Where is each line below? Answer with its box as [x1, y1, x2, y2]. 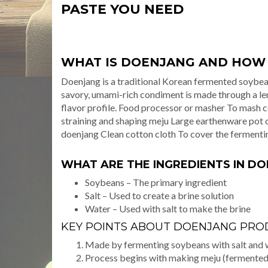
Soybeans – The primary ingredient [85, 176, 227, 188]
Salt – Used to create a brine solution [85, 189, 234, 201]
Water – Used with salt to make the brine [85, 202, 251, 214]
